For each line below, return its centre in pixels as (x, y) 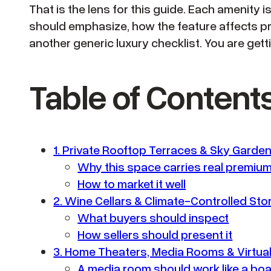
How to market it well (132, 184)
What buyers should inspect (153, 217)
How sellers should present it (155, 234)
